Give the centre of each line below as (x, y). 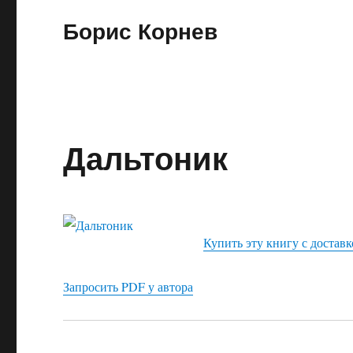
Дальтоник (146, 157)
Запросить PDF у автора (128, 286)
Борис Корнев (141, 30)
